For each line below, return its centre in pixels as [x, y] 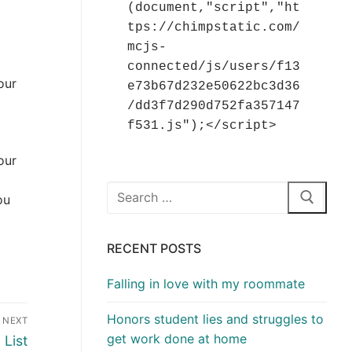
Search [126, 190]
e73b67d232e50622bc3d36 [213, 86]
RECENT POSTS [154, 249]
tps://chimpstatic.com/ [213, 27]
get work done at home [177, 339]
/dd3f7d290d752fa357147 [213, 106]
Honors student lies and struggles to [215, 319]
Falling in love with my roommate [206, 284]
